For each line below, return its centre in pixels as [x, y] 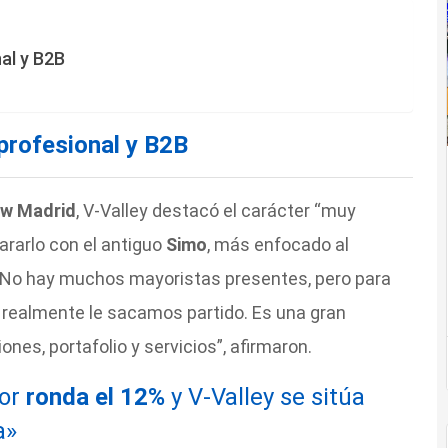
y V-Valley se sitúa [267, 397]
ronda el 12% [98, 397]
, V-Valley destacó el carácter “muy [215, 211]
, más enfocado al [277, 245]
